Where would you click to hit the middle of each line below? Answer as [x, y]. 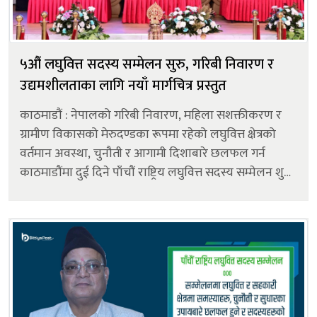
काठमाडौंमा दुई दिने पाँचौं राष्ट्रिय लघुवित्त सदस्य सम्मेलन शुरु [156, 172]
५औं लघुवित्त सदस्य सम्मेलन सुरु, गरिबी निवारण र [147, 64]
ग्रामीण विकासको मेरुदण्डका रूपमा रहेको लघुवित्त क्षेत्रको [148, 134]
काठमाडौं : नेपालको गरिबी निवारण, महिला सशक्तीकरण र [151, 115]
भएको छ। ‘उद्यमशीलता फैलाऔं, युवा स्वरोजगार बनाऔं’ [147, 191]
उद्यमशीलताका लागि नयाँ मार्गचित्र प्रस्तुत [123, 85]
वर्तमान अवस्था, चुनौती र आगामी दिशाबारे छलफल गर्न [143, 153]
